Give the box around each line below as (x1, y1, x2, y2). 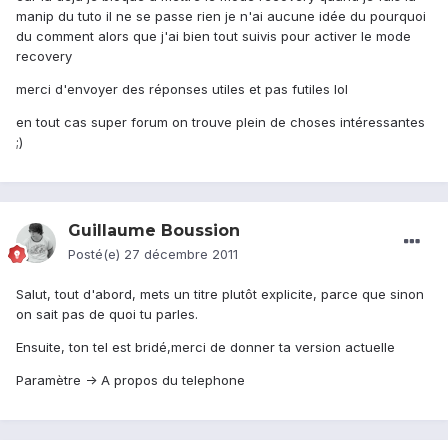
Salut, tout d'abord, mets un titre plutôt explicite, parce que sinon (16, 286, 424, 303)
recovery (16, 48, 72, 65)
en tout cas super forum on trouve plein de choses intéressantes (16, 114, 425, 131)
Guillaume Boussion (68, 221, 240, 241)
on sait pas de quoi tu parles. (16, 306, 198, 323)
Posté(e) (68, 246, 124, 263)
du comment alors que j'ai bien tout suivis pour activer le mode (16, 28, 411, 45)
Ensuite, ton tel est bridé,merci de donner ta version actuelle (16, 339, 395, 356)
